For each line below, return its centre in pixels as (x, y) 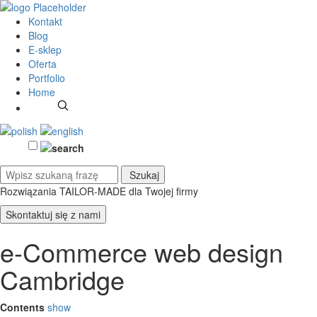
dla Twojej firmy (163, 191)
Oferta (42, 64)
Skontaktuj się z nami (53, 214)
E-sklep (45, 50)
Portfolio (47, 78)
